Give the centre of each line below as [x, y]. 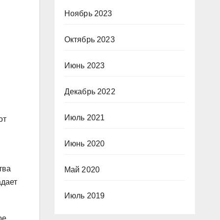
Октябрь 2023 [89, 40]
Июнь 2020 [84, 144]
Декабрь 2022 [90, 92]
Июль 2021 [84, 118]
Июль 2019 [84, 196]
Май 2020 [82, 170]
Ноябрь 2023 [88, 14]
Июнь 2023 [84, 66]
